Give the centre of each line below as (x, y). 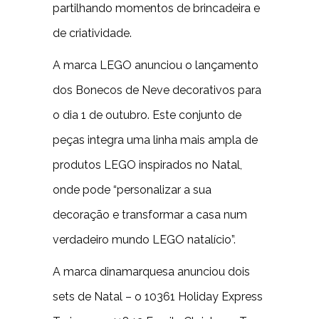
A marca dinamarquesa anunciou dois (151, 272)
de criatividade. (92, 33)
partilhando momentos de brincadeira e (156, 8)
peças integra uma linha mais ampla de (155, 140)
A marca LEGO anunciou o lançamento (156, 65)
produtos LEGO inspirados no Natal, (147, 165)
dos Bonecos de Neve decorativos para (157, 90)
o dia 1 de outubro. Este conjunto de (147, 115)
